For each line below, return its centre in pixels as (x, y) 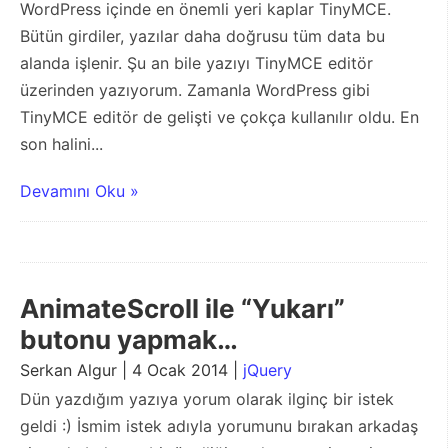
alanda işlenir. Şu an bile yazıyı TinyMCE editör (196, 63)
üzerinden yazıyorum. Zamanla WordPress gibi (195, 90)
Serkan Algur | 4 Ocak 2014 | (131, 370)
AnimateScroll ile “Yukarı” (182, 309)
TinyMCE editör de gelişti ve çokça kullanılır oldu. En (219, 117)
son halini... (61, 144)
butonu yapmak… (129, 340)
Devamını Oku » (79, 191)
